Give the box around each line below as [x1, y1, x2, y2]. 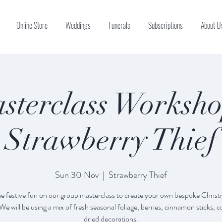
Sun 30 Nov [55, 168, 99, 182]
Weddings [65, 19, 91, 31]
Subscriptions [148, 19, 183, 31]
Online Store [16, 19, 48, 31]
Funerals [109, 19, 130, 31]
